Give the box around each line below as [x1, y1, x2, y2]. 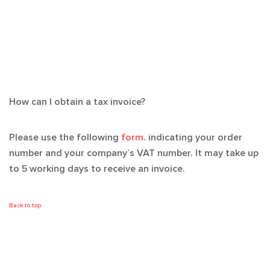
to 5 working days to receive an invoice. [9, 164, 185, 174]
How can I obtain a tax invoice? [9, 97, 145, 107]
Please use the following [9, 133, 121, 142]
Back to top [9, 202, 41, 209]
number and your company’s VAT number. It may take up [9, 148, 259, 158]
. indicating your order [143, 133, 242, 142]
